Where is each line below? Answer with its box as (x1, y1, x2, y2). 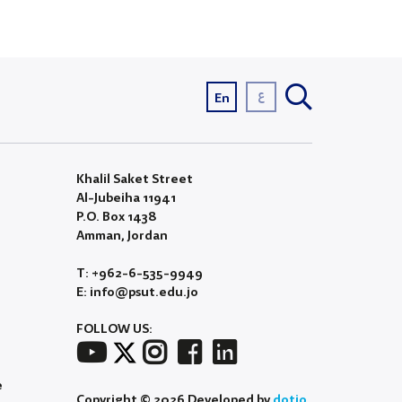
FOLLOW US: (75, 319, 153, 339)
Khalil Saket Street (75, 169, 193, 189)
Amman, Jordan (75, 225, 168, 246)
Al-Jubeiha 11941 (75, 188, 176, 208)
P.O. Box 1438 (75, 206, 157, 227)
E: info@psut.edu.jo (75, 282, 198, 302)
